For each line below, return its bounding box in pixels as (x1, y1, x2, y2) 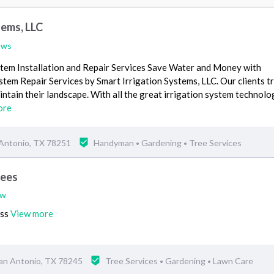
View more (10, 207, 53, 219)
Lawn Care (213, 255, 253, 266)
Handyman (94, 137, 136, 148)
